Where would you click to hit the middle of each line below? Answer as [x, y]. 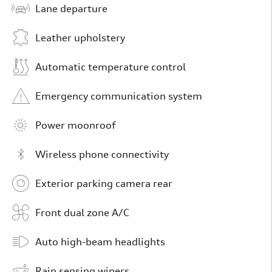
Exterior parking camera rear [104, 183]
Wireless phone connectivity [102, 154]
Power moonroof [76, 125]
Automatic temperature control [110, 67]
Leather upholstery [80, 38]
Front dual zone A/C [82, 212]
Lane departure [71, 8]
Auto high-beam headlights [100, 242]
